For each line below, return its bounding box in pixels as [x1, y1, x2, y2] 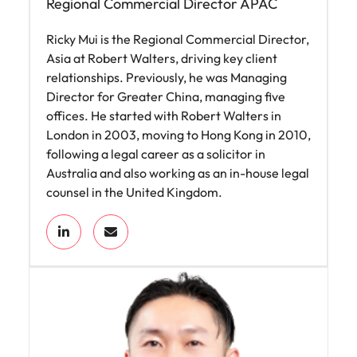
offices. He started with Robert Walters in [46, 107, 281, 124]
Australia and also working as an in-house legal [46, 164, 309, 181]
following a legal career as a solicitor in [46, 145, 265, 162]
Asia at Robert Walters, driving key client [46, 49, 277, 66]
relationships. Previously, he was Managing [46, 69, 287, 85]
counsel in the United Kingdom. [46, 183, 222, 200]
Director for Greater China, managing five [46, 88, 285, 104]
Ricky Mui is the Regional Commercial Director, [46, 30, 309, 47]
